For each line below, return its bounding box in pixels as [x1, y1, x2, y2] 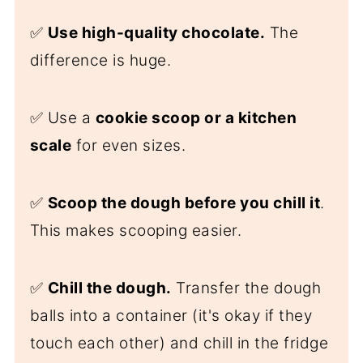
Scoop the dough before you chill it [47, 193, 321, 212]
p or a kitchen [190, 108, 297, 127]
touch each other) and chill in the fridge [29, 333, 329, 352]
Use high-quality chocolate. [47, 23, 266, 42]
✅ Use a [29, 108, 96, 127]
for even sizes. [71, 135, 186, 155]
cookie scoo [95, 108, 191, 127]
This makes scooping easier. [29, 220, 242, 240]
